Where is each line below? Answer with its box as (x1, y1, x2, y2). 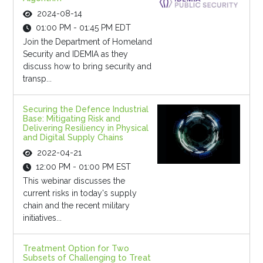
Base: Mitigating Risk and (22, 114, 120, 124)
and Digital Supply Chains (22, 133, 123, 143)
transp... (22, 74, 52, 84)
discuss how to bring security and (22, 62, 151, 72)
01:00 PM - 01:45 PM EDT (35, 23, 131, 33)
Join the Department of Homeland (22, 37, 152, 47)
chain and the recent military (22, 201, 130, 211)
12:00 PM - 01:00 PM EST (35, 162, 131, 172)
